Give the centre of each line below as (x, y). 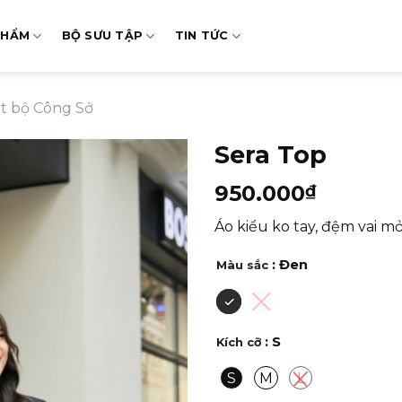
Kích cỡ (239, 342)
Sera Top (271, 155)
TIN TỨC (201, 35)
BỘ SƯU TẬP (102, 35)
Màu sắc (242, 265)
